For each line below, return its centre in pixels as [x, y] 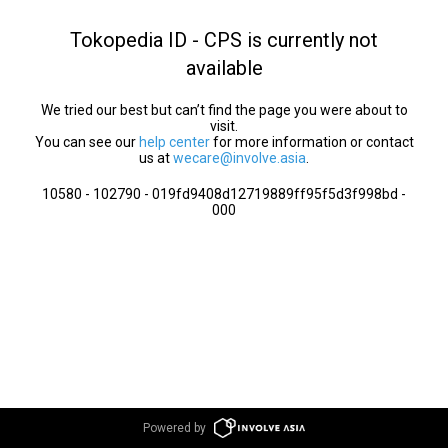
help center [174, 142]
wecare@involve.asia [239, 158]
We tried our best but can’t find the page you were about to [224, 110]
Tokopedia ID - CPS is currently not [224, 40]
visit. [224, 126]
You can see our [86, 142]
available [224, 68]
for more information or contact [311, 142]
